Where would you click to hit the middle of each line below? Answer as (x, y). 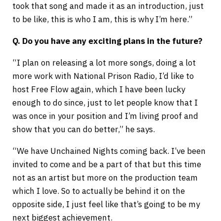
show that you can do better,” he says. (83, 129)
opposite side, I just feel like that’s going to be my (106, 204)
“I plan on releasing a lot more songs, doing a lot (104, 63)
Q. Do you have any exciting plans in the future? (107, 41)
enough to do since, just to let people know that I (105, 103)
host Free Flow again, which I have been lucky (98, 90)
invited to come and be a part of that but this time (107, 165)
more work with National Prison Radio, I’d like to (103, 76)
